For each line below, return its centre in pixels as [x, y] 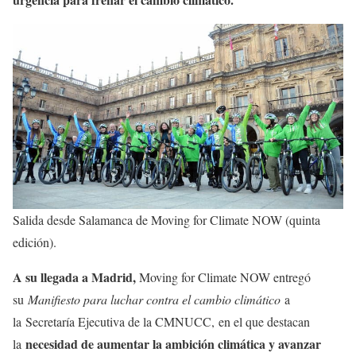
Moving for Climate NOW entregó [225, 277]
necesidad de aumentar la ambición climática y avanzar [173, 344]
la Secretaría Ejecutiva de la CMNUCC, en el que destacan [161, 322]
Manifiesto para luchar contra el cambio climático [156, 300]
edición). [35, 242]
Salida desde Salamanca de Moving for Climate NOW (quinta [166, 220]
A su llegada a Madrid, [76, 277]
